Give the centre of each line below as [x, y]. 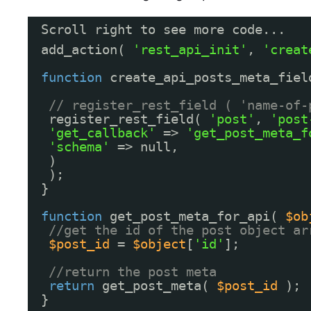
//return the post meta [132, 272]
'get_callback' [102, 133]
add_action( [86, 50]
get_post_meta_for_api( [197, 217]
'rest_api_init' [190, 50]
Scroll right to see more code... [163, 29]
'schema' [79, 147]
